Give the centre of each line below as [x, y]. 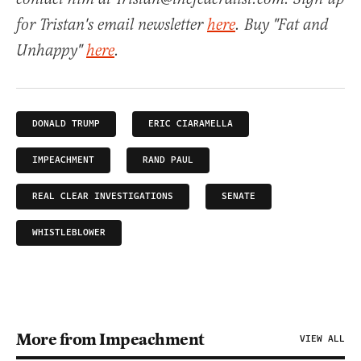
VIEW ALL [322, 339]
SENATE [239, 197]
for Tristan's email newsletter [112, 26]
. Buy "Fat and [282, 26]
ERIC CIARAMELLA [191, 124]
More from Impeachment [110, 340]
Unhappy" [51, 52]
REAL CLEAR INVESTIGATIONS [103, 197]
